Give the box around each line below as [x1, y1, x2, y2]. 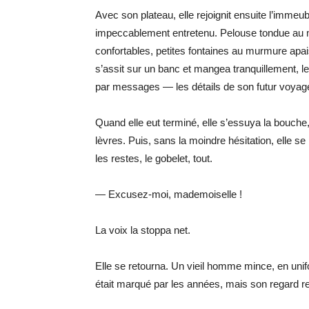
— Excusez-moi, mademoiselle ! [95, 188, 242, 200]
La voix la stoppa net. [95, 224, 190, 236]
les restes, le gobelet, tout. [95, 152, 212, 164]
